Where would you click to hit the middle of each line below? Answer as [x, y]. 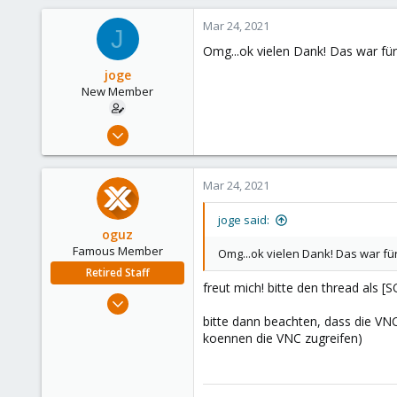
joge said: [244, 220]
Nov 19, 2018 [151, 297]
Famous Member [117, 251]
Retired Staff [117, 272]
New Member [117, 91]
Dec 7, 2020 [155, 128]
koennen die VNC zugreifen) [283, 338]
